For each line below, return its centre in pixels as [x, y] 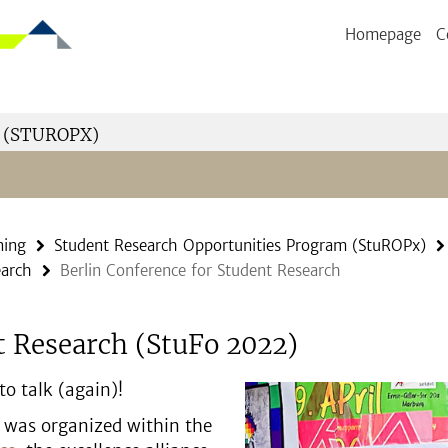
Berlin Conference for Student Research [200, 270]
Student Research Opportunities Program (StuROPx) [240, 245]
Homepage [383, 34]
